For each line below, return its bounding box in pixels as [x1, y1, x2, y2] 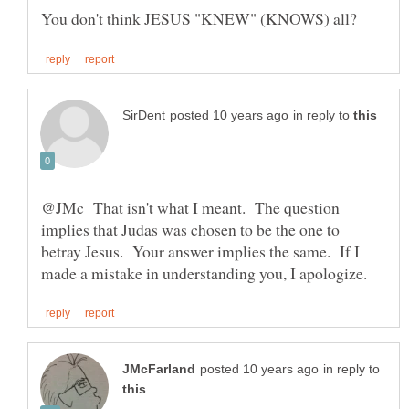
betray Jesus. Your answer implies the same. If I [41, 239, 360, 262]
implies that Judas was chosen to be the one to [41, 217, 340, 240]
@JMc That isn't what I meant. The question [41, 195, 340, 218]
